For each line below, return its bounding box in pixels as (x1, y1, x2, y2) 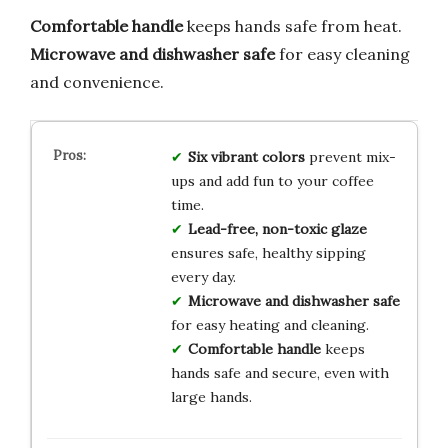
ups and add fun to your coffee (170, 171, 374, 190)
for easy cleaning (275, 43, 410, 64)
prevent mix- (304, 147, 396, 166)
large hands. (170, 387, 252, 406)
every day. (170, 267, 236, 286)
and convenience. (30, 71, 164, 92)
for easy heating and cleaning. (170, 315, 369, 334)
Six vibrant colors (187, 147, 305, 166)
